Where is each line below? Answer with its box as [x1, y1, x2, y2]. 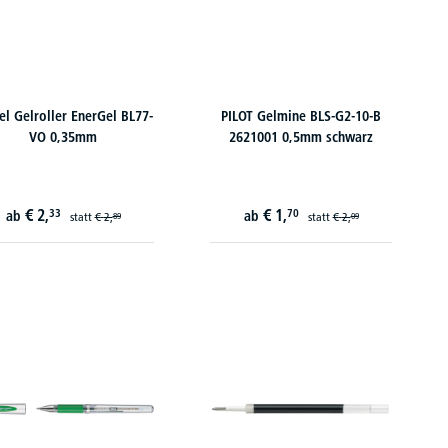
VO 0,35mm [29, 128, 97, 146]
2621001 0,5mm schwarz [229, 128, 373, 146]
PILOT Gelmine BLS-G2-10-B [221, 107, 381, 125]
